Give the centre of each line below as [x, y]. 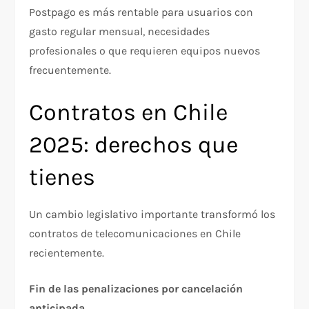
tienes [62, 177]
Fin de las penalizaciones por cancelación [136, 288]
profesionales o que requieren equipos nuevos [145, 50]
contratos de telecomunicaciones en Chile [135, 233]
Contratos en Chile [129, 112]
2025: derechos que [134, 144]
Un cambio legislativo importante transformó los [152, 214]
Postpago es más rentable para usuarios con [141, 12]
